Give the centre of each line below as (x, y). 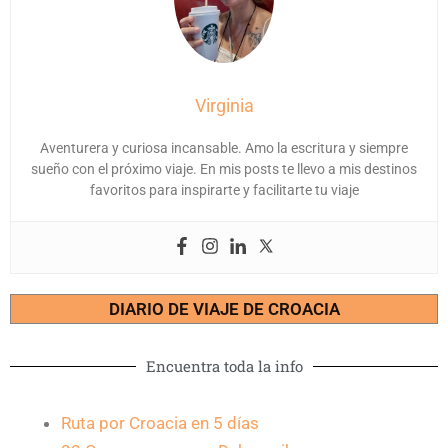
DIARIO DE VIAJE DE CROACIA (224, 308)
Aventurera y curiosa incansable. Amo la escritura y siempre (224, 147)
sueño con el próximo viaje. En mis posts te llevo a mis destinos (224, 168)
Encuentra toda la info (224, 365)
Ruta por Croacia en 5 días (160, 422)
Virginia (224, 105)
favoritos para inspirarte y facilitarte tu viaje (224, 189)
